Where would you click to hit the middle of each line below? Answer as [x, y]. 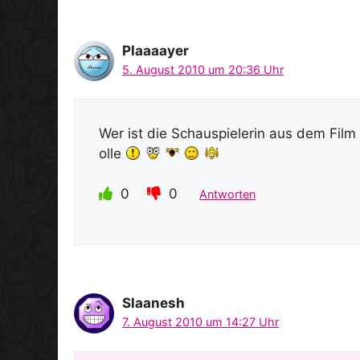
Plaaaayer [155, 51]
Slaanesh [153, 303]
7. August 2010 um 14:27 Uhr [200, 322]
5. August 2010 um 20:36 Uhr [203, 70]
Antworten [227, 194]
